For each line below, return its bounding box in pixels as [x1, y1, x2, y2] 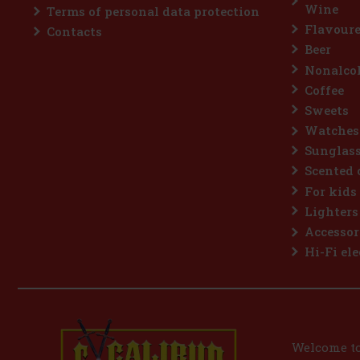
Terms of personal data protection [47, 3, 260, 20]
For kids [305, 182, 357, 199]
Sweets [305, 101, 349, 118]
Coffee [305, 81, 344, 98]
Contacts [47, 23, 102, 40]
